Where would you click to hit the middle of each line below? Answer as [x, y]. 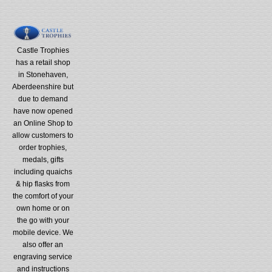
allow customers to [43, 135]
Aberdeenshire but [43, 87]
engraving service [43, 257]
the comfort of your [43, 196]
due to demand [43, 99]
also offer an [43, 244]
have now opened [43, 111]
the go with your [43, 220]
